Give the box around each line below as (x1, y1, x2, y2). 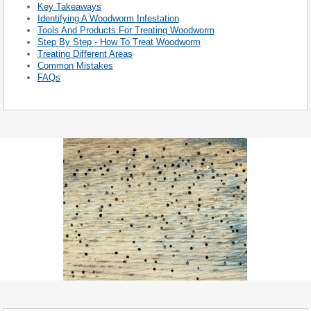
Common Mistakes (37, 60, 113, 71)
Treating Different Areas (37, 48, 133, 59)
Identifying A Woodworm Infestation (37, 12, 179, 24)
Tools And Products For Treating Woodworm (37, 24, 215, 35)
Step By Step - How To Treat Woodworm (37, 36, 201, 47)
